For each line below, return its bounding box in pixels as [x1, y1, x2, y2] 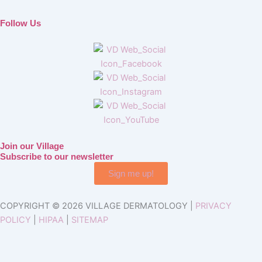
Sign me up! [108, 168, 154, 178]
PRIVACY [195, 201, 232, 211]
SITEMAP [71, 215, 108, 225]
